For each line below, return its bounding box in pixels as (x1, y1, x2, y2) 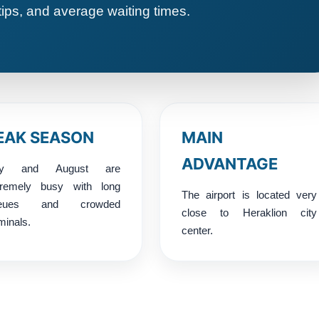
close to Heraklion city (182, 206, 317, 219)
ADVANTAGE (182, 154, 278, 173)
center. (182, 224, 213, 236)
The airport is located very (182, 188, 317, 201)
